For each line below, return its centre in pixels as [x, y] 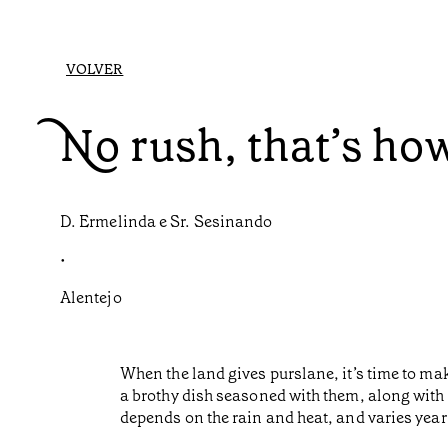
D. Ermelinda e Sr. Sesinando [166, 222]
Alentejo [91, 298]
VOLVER [95, 69]
